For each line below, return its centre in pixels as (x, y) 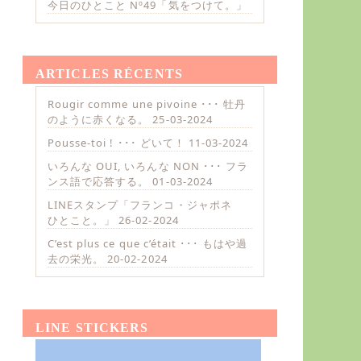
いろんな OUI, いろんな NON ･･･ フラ (148, 166)
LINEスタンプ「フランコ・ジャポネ (145, 204)
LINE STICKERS (92, 327)
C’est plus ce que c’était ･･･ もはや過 (148, 244)
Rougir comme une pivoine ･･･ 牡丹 (147, 104)
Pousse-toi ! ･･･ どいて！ (116, 142)
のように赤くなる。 (99, 119)
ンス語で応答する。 (99, 181)
